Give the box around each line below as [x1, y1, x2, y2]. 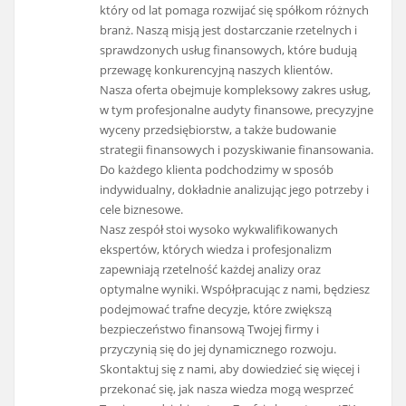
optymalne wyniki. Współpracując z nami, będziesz [100, 280, 371, 297]
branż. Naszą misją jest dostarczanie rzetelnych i [100, 21, 358, 38]
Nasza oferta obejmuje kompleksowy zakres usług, [100, 81, 372, 98]
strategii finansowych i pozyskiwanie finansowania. [100, 140, 374, 158]
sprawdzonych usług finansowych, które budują [100, 41, 358, 58]
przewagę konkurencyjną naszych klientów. [100, 61, 333, 78]
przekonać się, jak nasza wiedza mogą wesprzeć [100, 380, 354, 397]
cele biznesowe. [100, 200, 184, 217]
